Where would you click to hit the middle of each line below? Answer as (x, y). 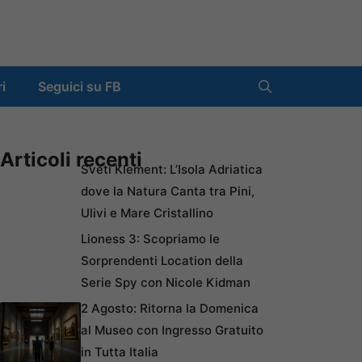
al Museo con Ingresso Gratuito (172, 330)
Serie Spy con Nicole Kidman (166, 283)
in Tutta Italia (120, 352)
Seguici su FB (80, 87)
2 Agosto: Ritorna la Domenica (170, 309)
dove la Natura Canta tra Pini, (168, 192)
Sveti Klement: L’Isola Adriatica (172, 170)
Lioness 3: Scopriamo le (150, 239)
